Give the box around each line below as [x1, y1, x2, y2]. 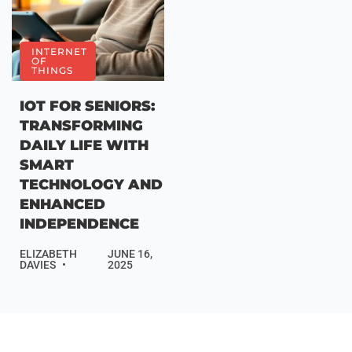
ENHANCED [20, 196, 105, 214]
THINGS [31, 64, 73, 77]
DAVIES [20, 258, 56, 272]
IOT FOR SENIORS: [20, 97, 155, 115]
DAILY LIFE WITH [20, 137, 148, 155]
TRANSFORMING [20, 117, 143, 135]
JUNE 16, [107, 247, 152, 261]
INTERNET [31, 46, 87, 58]
